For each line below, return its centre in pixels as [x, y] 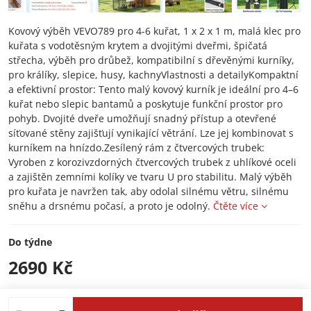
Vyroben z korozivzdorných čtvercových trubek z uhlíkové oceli [152, 162]
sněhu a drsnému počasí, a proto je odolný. [111, 206]
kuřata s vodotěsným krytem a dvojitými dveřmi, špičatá [138, 45]
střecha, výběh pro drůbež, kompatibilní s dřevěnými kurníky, [151, 60]
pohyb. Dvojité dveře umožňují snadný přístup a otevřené [142, 118]
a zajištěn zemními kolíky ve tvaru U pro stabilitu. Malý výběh [150, 177]
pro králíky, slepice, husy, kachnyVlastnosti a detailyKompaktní [153, 75]
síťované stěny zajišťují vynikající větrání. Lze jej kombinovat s [151, 133]
